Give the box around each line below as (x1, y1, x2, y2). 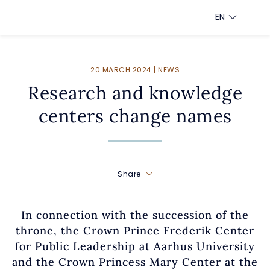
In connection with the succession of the (21, 208, 249, 222)
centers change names (38, 104, 232, 127)
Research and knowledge (28, 81, 242, 104)
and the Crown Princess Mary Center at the (12, 255, 258, 269)
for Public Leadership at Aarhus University (15, 239, 255, 253)
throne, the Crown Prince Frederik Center (16, 224, 254, 237)
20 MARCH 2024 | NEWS (90, 64, 180, 75)
